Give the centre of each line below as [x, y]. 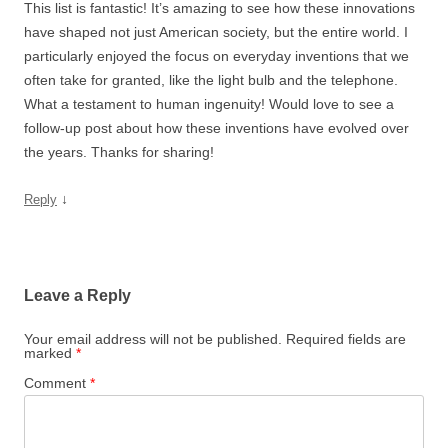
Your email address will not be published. [153, 338]
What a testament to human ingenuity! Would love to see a [209, 103]
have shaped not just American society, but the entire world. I [216, 31]
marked [50, 352]
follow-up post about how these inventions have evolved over [216, 127]
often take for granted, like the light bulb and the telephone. [211, 79]
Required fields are [346, 338]
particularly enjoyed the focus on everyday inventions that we [216, 55]
